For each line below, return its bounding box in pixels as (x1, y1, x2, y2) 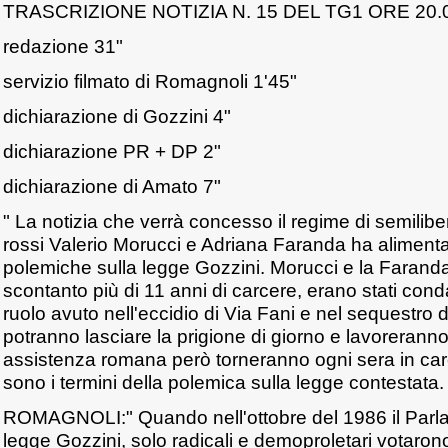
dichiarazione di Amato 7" (3, 175, 221, 197)
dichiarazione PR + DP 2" (3, 140, 221, 162)
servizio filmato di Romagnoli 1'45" (3, 70, 297, 92)
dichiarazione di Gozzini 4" (3, 105, 231, 127)
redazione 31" (3, 35, 123, 57)
